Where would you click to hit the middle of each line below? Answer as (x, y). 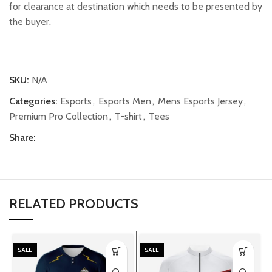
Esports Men (125, 101)
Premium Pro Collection (59, 117)
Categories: (33, 101)
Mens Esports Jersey (200, 101)
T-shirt (128, 117)
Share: (22, 138)
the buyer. (30, 22)
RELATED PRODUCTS (74, 204)
